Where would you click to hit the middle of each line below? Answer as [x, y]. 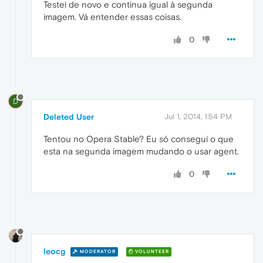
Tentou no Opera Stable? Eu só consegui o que [139, 139]
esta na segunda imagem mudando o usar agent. [141, 151]
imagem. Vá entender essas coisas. [112, 17]
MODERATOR [97, 252]
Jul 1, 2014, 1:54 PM [198, 116]
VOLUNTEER [151, 252]
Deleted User [69, 117]
